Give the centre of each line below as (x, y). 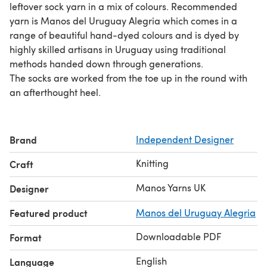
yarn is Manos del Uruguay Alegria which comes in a (123, 20)
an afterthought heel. (55, 92)
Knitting (152, 163)
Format (26, 237)
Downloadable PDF (178, 236)
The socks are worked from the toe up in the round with (128, 77)
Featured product (49, 213)
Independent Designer (185, 139)
